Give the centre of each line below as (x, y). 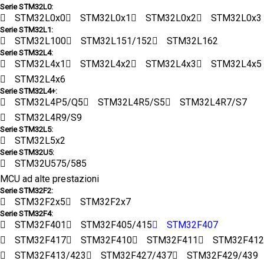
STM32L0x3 (236, 18)
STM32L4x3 (171, 64)
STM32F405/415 (116, 225)
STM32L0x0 (40, 18)
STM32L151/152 (116, 41)
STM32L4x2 (105, 64)
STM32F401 (40, 225)
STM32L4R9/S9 (48, 117)
